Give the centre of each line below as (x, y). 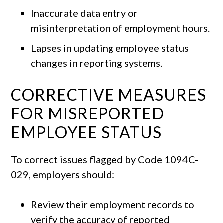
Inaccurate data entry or (85, 13)
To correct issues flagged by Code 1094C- (105, 160)
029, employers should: (63, 174)
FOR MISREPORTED (88, 113)
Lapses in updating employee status (110, 48)
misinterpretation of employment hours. (120, 28)
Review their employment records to (113, 204)
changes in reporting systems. (97, 63)
